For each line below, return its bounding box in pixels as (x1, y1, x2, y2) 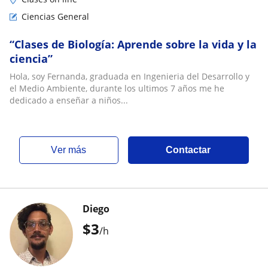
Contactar (166, 145, 211, 155)
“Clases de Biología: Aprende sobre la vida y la (10, 37, 257, 51)
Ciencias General (22, 11, 89, 22)
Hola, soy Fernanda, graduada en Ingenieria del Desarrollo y (10, 71, 249, 82)
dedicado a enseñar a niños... (10, 95, 128, 106)
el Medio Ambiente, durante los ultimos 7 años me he (10, 83, 224, 94)
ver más (57, 145, 87, 155)
